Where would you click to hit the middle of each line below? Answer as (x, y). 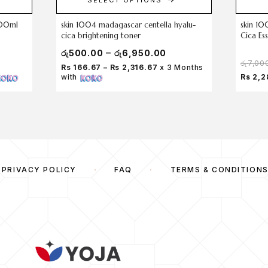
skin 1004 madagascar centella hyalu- (128, 25)
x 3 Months (181, 67)
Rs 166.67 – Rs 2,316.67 (109, 67)
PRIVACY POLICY (39, 169)
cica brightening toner (100, 35)
